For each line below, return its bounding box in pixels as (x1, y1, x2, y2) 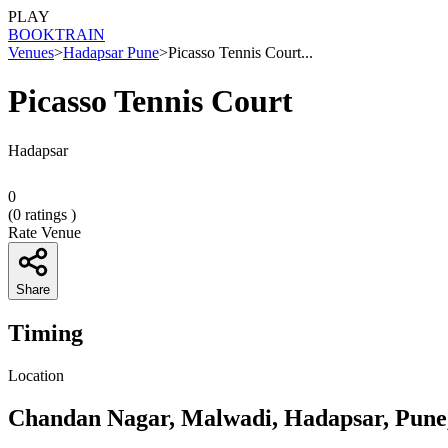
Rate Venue (8, 223, 81, 241)
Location (8, 366, 64, 384)
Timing (8, 319, 83, 346)
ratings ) (21, 205, 76, 223)
